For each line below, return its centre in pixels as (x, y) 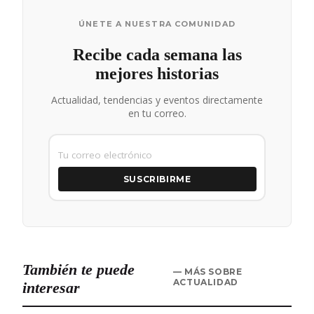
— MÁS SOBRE (207, 271)
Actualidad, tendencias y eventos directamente (157, 100)
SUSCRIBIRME (157, 179)
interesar (51, 287)
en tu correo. (157, 113)
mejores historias (157, 73)
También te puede (78, 269)
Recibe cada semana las (157, 54)
